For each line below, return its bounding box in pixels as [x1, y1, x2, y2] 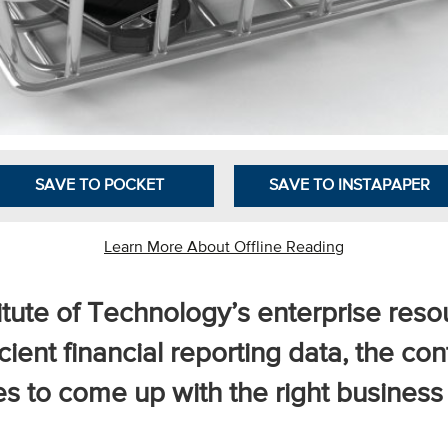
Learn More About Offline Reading [104, 240, 344, 256]
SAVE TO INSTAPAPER [268, 178, 430, 194]
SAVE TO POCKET [34, 178, 164, 194]
